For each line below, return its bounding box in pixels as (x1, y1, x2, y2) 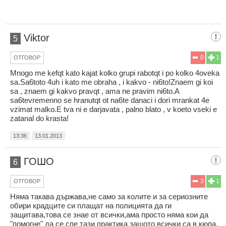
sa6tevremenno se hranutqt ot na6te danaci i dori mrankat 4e (10, 95, 209, 104)
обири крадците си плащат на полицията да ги (10, 201, 172, 210)
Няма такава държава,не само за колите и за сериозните (10, 192, 208, 201)
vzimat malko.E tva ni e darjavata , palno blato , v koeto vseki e (10, 104, 217, 114)
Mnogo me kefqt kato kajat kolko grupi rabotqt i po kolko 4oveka (10, 68, 219, 77)
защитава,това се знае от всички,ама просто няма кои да (10, 210, 208, 219)
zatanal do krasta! (10, 114, 69, 123)
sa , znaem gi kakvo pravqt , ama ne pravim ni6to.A (10, 86, 179, 95)
